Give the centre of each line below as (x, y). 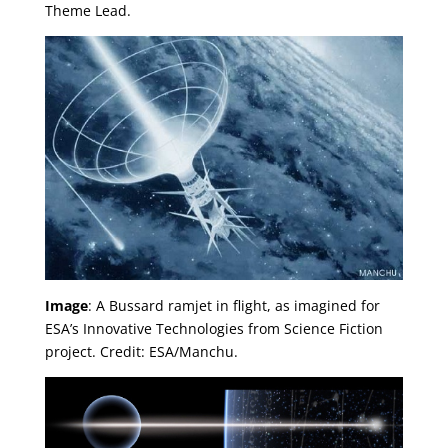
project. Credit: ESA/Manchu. (141, 351)
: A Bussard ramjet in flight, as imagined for (233, 305)
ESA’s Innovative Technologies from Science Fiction (213, 328)
